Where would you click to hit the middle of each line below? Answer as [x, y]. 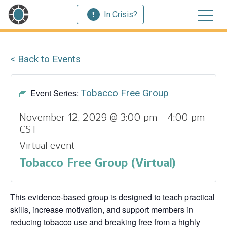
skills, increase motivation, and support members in [102, 210]
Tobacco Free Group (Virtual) [97, 162]
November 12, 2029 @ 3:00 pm [88, 117]
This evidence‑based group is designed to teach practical [112, 197]
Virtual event [47, 145]
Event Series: [55, 93]
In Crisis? [121, 14]
